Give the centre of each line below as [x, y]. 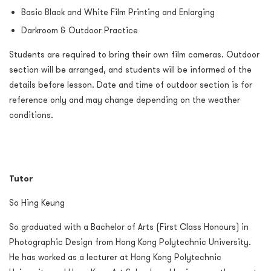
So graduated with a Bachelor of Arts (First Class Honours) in [129, 227]
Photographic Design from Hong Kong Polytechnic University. [130, 242]
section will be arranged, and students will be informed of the [130, 70]
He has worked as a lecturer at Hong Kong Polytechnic [115, 257]
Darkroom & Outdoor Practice [80, 30]
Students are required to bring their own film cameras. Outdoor [134, 54]
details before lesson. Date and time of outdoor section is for [131, 85]
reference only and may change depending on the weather [125, 100]
